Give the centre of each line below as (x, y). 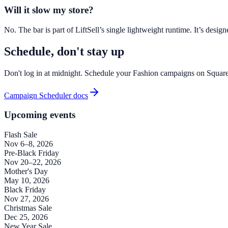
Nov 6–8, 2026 (28, 144)
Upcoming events (40, 115)
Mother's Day (26, 172)
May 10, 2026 (27, 181)
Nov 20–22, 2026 (33, 162)
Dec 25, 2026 (26, 217)
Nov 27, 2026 (26, 199)
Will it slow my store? (49, 10)
